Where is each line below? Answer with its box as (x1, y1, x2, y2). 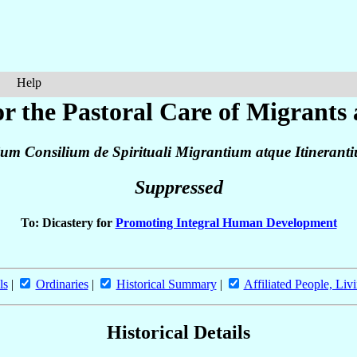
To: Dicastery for (20, 215, 116, 229)
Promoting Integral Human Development (115, 215, 337, 229)
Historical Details (107, 321, 250, 343)
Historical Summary (116, 277, 217, 291)
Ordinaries (35, 277, 88, 291)
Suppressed (134, 177, 223, 198)
